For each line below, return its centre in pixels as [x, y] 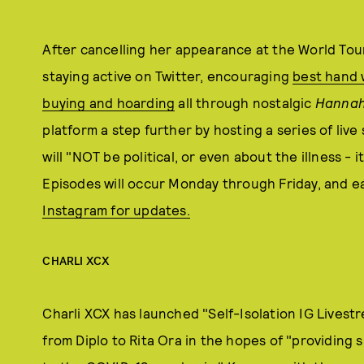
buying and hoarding [109, 102]
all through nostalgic [245, 102]
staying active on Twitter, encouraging [168, 75]
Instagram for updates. [116, 209]
